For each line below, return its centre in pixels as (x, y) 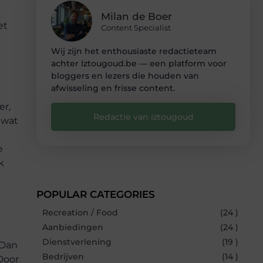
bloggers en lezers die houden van (125, 75)
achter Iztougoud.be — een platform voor (139, 63)
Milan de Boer (136, 16)
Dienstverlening (77, 242)
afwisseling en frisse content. (113, 88)
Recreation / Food (80, 212)
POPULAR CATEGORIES (96, 194)
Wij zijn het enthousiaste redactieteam (134, 51)
